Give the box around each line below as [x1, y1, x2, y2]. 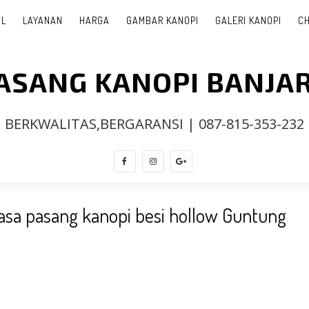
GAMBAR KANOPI [126, 14, 199, 26]
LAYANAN [22, 14, 63, 26]
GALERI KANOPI [215, 14, 281, 26]
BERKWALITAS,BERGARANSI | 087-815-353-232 [5, 114, 304, 133]
